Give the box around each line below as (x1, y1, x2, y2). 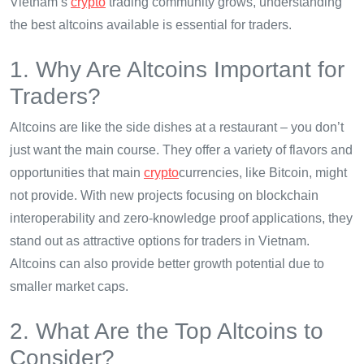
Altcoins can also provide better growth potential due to (10, 257, 324, 271)
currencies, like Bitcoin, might (179, 166, 347, 180)
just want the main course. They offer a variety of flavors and (10, 143, 353, 158)
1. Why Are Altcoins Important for (10, 57, 344, 83)
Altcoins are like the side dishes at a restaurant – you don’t (10, 120, 344, 135)
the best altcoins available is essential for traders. (10, 18, 292, 32)
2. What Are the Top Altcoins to (10, 318, 323, 344)
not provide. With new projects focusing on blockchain (10, 188, 318, 203)
